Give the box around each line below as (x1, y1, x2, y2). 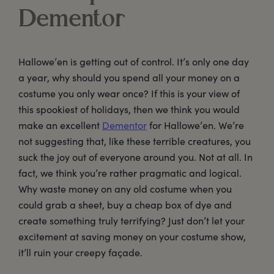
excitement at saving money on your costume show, (18, 230, 246, 243)
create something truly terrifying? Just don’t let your (18, 214, 245, 228)
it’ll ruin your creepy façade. (18, 246, 143, 259)
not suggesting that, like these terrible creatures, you (18, 135, 251, 148)
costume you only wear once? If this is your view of (18, 87, 240, 100)
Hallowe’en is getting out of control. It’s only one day (18, 55, 249, 68)
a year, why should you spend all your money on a (18, 71, 240, 84)
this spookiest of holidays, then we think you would (18, 103, 240, 116)
